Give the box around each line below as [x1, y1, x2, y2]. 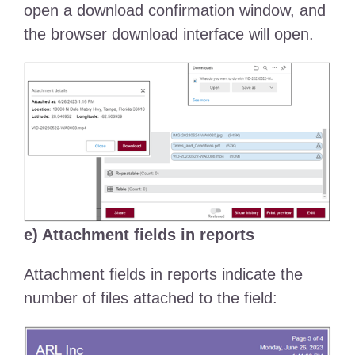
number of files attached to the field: [23, 289, 277, 307]
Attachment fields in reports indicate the [23, 265, 303, 284]
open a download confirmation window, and [23, 2, 326, 20]
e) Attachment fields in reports [23, 226, 254, 244]
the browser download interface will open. [23, 25, 314, 44]
